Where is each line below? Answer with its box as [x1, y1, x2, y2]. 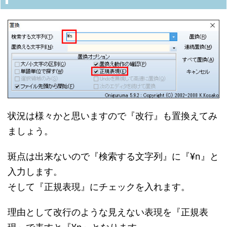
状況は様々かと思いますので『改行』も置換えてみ [8, 110, 217, 121]
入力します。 [8, 166, 62, 177]
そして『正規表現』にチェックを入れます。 [8, 181, 190, 192]
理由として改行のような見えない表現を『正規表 [8, 206, 208, 217]
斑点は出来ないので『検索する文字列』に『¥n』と [8, 150, 219, 162]
